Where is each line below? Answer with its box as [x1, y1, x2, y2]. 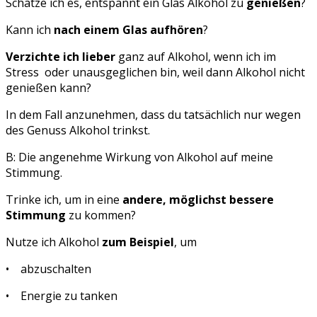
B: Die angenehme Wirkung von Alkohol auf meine [6, 149, 273, 166]
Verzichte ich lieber [6, 49, 115, 65]
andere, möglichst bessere [122, 192, 274, 208]
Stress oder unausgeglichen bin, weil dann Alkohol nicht [6, 64, 305, 81]
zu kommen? [66, 207, 136, 224]
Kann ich [6, 22, 51, 38]
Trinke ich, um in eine [6, 192, 122, 208]
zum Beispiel [102, 234, 174, 250]
